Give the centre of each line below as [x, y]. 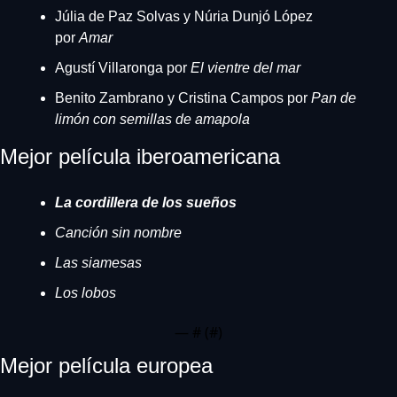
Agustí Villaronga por [123, 68]
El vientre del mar [245, 68]
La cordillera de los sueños [146, 202]
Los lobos [86, 293]
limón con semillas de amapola [152, 119]
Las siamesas [98, 263]
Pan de [332, 98]
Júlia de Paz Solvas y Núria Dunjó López [184, 16]
